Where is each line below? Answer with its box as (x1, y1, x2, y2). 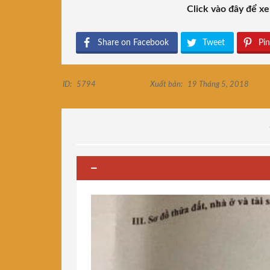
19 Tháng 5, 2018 (185, 81, 249, 89)
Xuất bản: (149, 81, 183, 89)
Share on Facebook (98, 39, 169, 48)
